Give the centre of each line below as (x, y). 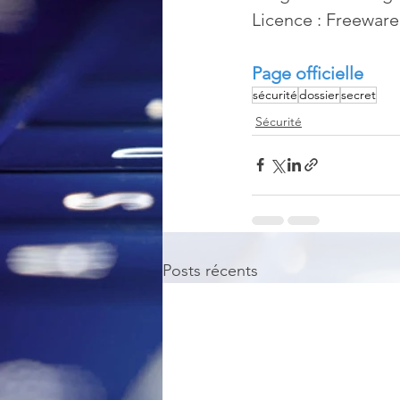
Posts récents (210, 270)
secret (358, 94)
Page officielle (308, 73)
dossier (319, 94)
